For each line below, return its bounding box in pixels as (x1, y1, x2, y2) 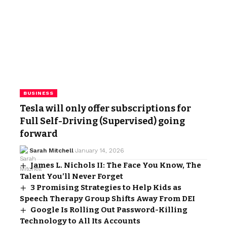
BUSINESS (23, 90, 54, 96)
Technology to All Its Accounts (20, 216, 140, 225)
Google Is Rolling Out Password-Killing (30, 205, 188, 214)
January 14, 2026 (75, 146, 124, 154)
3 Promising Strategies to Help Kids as (30, 182, 182, 192)
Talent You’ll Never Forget (20, 171, 123, 181)
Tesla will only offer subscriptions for (20, 102, 191, 114)
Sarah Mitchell (29, 146, 73, 154)
